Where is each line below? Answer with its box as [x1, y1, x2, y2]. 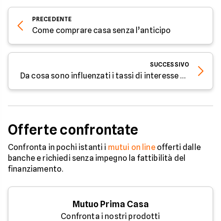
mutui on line [108, 142, 155, 152]
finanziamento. [8, 164, 64, 174]
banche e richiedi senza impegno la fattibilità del [8, 153, 186, 163]
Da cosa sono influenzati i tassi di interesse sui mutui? [180, 71, 186, 80]
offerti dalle [155, 142, 201, 152]
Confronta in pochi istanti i [8, 142, 108, 152]
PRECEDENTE [32, 15, 72, 23]
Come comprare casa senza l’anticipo [32, 25, 171, 35]
